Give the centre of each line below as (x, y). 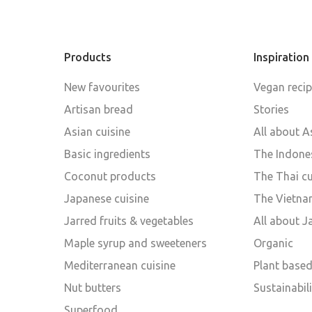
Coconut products (110, 177)
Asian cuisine (97, 132)
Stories (271, 110)
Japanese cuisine (107, 199)
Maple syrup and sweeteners (135, 243)
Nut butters (93, 288)
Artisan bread (99, 110)
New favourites (102, 87)
